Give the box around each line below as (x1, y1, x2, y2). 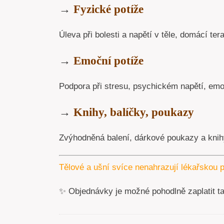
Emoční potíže (73, 54, 143, 67)
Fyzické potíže (73, 3, 143, 16)
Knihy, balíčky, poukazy (73, 106, 194, 119)
